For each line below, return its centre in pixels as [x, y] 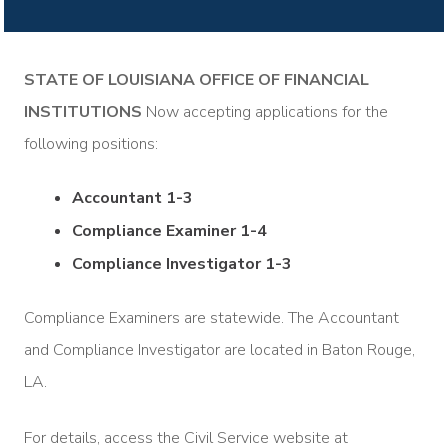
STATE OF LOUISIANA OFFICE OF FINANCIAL [196, 79]
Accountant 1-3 [132, 197]
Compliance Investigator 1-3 [182, 263]
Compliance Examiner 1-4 [169, 230]
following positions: [91, 143]
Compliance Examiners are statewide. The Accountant [211, 317]
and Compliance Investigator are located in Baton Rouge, [219, 349]
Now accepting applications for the [265, 111]
